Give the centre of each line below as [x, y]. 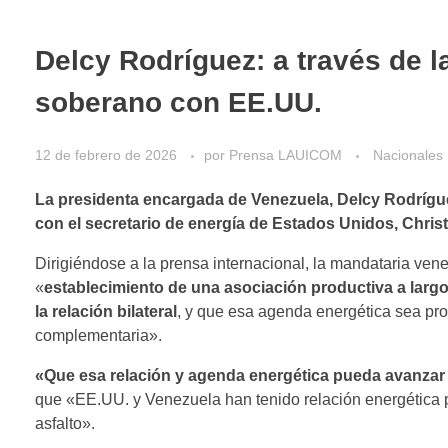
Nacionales [408, 154]
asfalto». [65, 423]
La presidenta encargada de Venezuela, [184, 199]
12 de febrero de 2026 [106, 154]
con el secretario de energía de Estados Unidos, [216, 223]
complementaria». [98, 335]
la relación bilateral [106, 311]
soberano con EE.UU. [178, 103]
